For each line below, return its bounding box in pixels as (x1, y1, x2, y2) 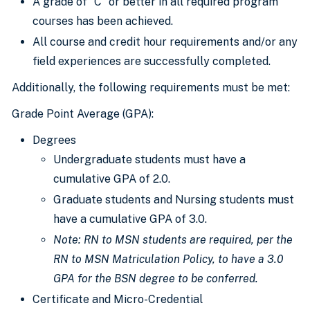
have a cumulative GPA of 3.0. (53, 212, 210, 226)
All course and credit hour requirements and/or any (33, 35, 298, 48)
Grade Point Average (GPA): (12, 107, 154, 120)
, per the (251, 233, 293, 246)
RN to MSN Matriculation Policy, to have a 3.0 (53, 253, 283, 266)
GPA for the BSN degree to (53, 272, 191, 285)
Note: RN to (53, 233, 115, 246)
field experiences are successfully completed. (33, 55, 271, 68)
